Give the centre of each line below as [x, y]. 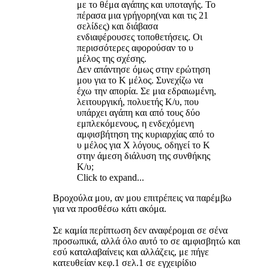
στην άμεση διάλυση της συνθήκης [144, 156]
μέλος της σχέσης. [112, 58]
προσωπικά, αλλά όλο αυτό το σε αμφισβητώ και [147, 241]
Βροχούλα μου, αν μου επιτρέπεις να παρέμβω [142, 198]
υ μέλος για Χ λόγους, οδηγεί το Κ [144, 145]
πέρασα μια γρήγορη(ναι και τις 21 [143, 15]
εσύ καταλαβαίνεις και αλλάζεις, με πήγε [131, 252]
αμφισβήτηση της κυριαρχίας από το [146, 134]
